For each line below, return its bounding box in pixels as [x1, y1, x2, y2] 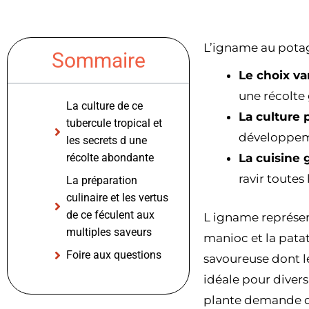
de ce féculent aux [66, 208, 154, 222]
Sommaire [51, 48, 146, 73]
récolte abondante [66, 151, 154, 165]
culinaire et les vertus [66, 191, 168, 205]
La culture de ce [66, 99, 143, 113]
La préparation [66, 174, 137, 188]
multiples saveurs [66, 226, 152, 239]
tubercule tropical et [66, 117, 162, 130]
